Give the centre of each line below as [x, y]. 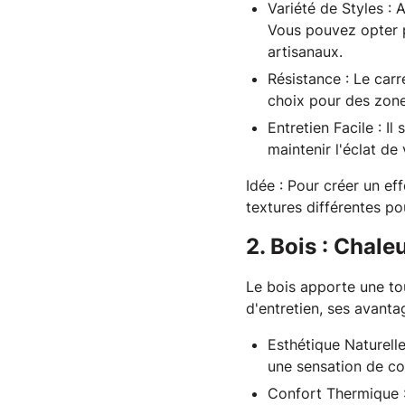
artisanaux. [305, 52]
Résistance [304, 79]
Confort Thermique [333, 393]
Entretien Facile [320, 127]
